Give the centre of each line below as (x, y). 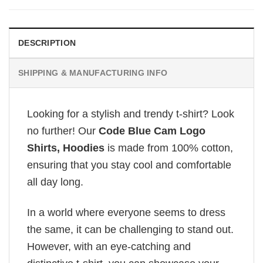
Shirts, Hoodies (66, 148)
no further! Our (61, 131)
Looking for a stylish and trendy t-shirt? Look (131, 114)
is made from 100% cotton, (169, 148)
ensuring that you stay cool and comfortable (129, 165)
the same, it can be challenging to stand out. (130, 230)
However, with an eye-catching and (109, 247)
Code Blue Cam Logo (151, 131)
